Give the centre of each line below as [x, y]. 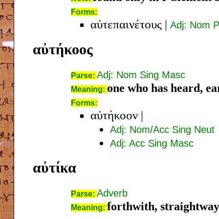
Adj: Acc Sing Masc [152, 143]
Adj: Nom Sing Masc [141, 75]
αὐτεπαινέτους [126, 24]
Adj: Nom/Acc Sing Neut [162, 129]
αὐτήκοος [63, 49]
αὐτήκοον [114, 115]
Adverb [112, 193]
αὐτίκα [55, 167]
